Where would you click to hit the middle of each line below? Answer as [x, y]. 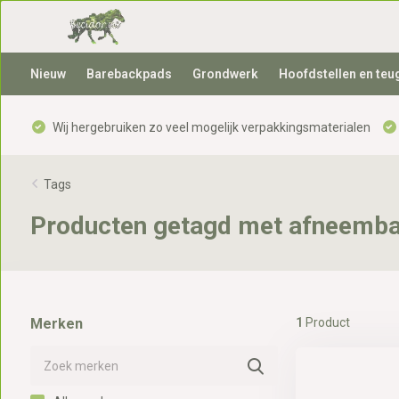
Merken [56, 324]
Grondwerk [225, 74]
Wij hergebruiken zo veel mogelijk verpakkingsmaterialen [210, 127]
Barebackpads [129, 74]
